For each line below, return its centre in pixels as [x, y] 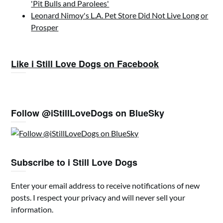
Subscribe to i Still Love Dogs [74, 162]
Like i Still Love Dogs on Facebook [85, 64]
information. [32, 209]
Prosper [45, 27]
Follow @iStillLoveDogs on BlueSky [88, 113]
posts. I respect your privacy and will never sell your [98, 197]
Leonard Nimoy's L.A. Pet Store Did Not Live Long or [120, 15]
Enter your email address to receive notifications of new [106, 185]
